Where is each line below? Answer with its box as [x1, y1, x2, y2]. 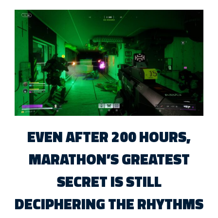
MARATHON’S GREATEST [28, 148, 190, 171]
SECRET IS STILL [56, 170, 162, 193]
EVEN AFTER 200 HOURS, [27, 126, 191, 148]
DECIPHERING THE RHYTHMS [15, 193, 203, 216]
